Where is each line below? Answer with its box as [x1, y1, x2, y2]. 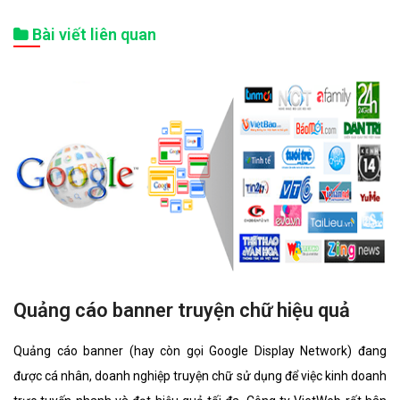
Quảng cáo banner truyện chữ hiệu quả [13, 298, 350, 321]
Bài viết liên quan [29, 24, 156, 44]
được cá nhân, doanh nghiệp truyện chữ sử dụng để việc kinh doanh [13, 368, 387, 383]
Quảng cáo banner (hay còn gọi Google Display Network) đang [13, 343, 387, 358]
